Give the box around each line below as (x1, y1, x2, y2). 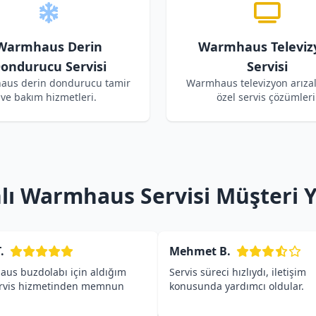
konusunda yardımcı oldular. (169, 279, 304, 293)
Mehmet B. (169, 243, 231, 259)
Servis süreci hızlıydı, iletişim (169, 265, 306, 279)
